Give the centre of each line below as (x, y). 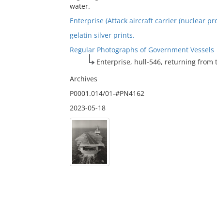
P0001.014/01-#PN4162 (107, 93)
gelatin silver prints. (102, 35)
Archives (83, 79)
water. (80, 6)
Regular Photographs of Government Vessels (142, 50)
